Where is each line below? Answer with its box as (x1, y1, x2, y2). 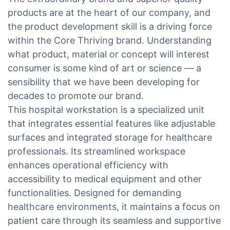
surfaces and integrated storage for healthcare (8, 131, 212, 143)
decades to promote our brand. (8, 90, 144, 101)
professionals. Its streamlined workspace (8, 145, 185, 157)
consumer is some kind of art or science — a (8, 62, 201, 73)
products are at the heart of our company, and (8, 7, 210, 18)
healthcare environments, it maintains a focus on (8, 201, 220, 212)
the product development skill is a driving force (8, 21, 212, 32)
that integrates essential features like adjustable (8, 118, 215, 129)
